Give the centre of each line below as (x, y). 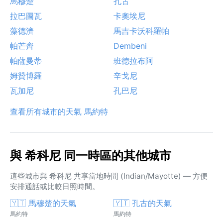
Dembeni (130, 46)
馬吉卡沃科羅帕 (141, 31)
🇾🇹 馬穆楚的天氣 (43, 203)
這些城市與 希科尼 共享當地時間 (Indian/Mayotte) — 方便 (109, 176)
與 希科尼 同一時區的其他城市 (91, 155)
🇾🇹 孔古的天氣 (143, 203)
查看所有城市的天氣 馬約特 (59, 111)
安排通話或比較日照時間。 (55, 186)
